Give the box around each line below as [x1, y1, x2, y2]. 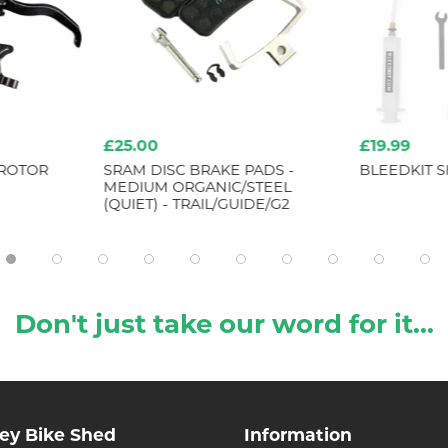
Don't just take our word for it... [14, 313, 434, 339]
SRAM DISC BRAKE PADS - [103, 163, 295, 179]
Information [244, 427, 352, 445]
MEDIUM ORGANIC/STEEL [103, 180, 292, 196]
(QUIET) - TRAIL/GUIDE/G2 [103, 197, 290, 213]
